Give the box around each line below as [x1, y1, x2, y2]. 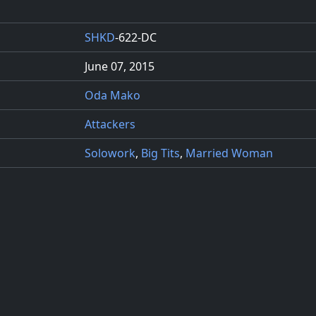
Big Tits [141, 145, 180, 161]
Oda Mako [85, 87, 140, 103]
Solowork [85, 145, 135, 161]
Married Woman [186, 145, 273, 161]
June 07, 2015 [85, 58, 154, 74]
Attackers [85, 116, 135, 132]
